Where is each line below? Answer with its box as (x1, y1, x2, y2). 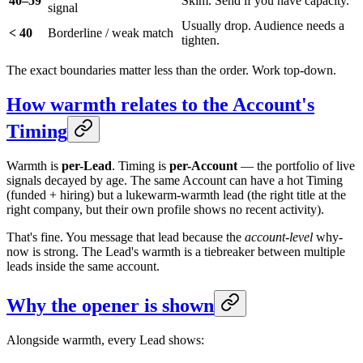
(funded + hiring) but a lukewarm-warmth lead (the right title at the (6, 188, 346, 203)
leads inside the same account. (6, 259, 160, 274)
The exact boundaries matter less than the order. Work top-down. (6, 63, 336, 78)
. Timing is (112, 159, 169, 173)
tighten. (181, 33, 220, 48)
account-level (245, 230, 313, 245)
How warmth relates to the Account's (6, 94, 314, 116)
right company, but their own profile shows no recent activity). (6, 203, 324, 217)
